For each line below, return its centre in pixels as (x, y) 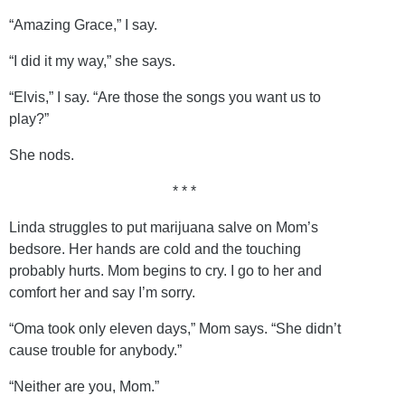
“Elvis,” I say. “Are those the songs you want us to (165, 97)
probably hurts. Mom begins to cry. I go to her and (165, 270)
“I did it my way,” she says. (92, 61)
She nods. (42, 155)
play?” (29, 118)
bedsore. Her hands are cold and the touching (155, 249)
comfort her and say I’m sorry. (102, 292)
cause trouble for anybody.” (95, 350)
